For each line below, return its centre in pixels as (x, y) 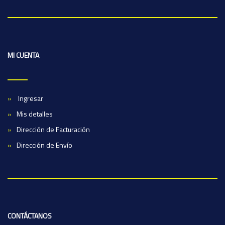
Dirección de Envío (44, 145)
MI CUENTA (23, 55)
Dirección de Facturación (53, 129)
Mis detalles (35, 114)
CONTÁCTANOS (30, 215)
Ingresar (30, 98)
